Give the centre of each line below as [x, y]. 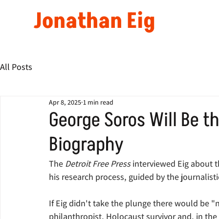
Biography [86, 145]
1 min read [98, 102]
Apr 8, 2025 [65, 102]
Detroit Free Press [99, 164]
